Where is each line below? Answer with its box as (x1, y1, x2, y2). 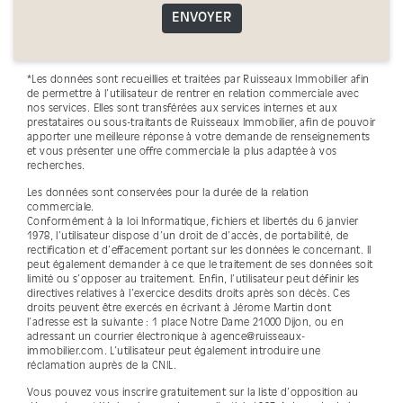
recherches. (27, 161, 85, 173)
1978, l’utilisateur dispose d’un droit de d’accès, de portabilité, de (27, 231, 349, 243)
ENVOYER (172, 12, 231, 25)
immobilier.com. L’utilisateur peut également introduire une (27, 346, 321, 358)
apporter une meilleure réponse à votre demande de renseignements (27, 132, 371, 144)
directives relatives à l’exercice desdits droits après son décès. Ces (27, 289, 351, 300)
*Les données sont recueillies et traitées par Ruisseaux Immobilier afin (27, 75, 370, 86)
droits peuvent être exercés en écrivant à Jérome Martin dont (27, 303, 331, 315)
